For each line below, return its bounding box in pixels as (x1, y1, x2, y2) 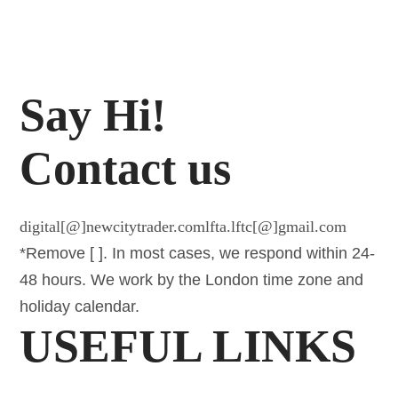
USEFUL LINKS (20, 321, 357, 372)
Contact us (20, 143, 232, 195)
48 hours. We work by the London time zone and (20, 271, 364, 290)
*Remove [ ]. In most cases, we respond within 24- (20, 244, 376, 263)
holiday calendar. (20, 298, 140, 316)
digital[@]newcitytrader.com (20, 218, 206, 236)
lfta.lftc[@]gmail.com (205, 218, 347, 236)
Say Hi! (20, 90, 167, 141)
